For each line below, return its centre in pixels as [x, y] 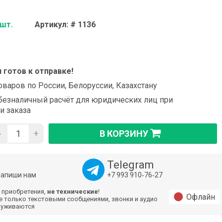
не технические [73, 192]
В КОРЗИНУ [124, 134]
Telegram [130, 165]
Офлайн [201, 197]
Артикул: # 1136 [65, 25]
